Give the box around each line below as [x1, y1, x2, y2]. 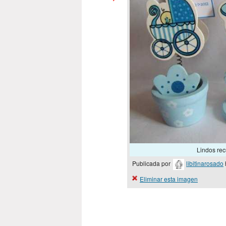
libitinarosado [186, 159, 223, 168]
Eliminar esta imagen [140, 174, 198, 183]
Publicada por [132, 159, 172, 168]
